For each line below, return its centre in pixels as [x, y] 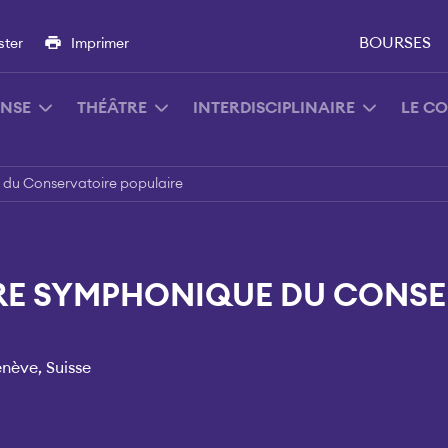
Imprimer [100, 44]
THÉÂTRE [112, 108]
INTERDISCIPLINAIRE [274, 108]
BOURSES [395, 43]
